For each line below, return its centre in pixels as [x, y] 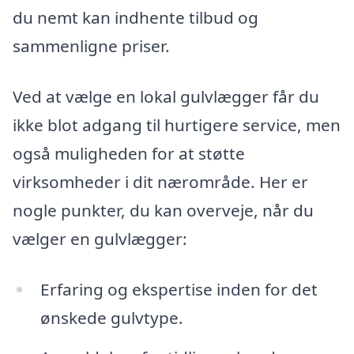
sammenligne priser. [91, 46]
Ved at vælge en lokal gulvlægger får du [166, 96]
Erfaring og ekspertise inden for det [179, 289]
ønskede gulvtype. [111, 317]
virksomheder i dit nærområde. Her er [160, 181]
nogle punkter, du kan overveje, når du [163, 210]
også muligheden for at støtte [129, 153]
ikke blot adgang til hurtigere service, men [177, 124]
